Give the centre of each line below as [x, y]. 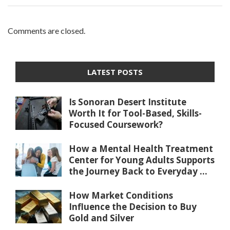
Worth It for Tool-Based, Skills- [135, 113]
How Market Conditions [121, 195]
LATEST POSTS [115, 72]
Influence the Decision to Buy [133, 206]
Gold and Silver [101, 218]
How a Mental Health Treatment [141, 148]
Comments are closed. [46, 30]
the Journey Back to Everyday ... [138, 171]
